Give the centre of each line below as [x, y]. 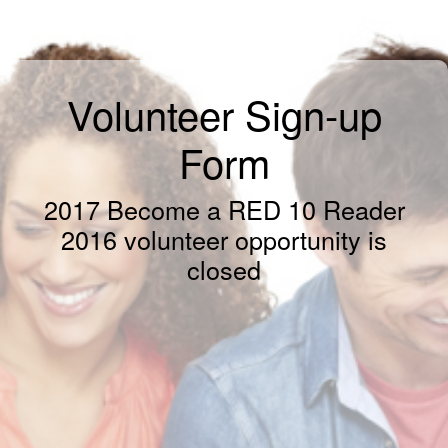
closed [224, 269]
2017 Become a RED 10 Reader [224, 209]
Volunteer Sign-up [224, 113]
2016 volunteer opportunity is [224, 239]
